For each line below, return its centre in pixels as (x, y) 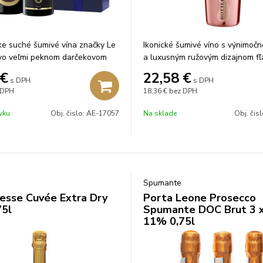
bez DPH (183, 91)
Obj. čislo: (68, 113)
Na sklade (160, 113)
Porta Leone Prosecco (200, 198)
